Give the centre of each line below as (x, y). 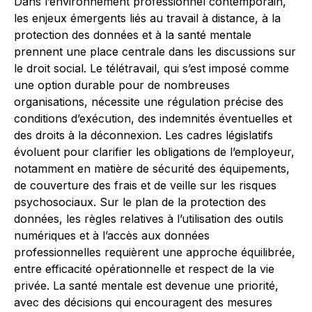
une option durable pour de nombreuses (122, 85)
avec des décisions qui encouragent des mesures (143, 302)
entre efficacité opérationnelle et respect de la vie (144, 269)
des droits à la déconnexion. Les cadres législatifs (143, 135)
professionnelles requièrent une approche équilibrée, (155, 252)
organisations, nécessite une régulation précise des (149, 102)
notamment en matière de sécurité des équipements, (152, 169)
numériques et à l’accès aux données (112, 235)
